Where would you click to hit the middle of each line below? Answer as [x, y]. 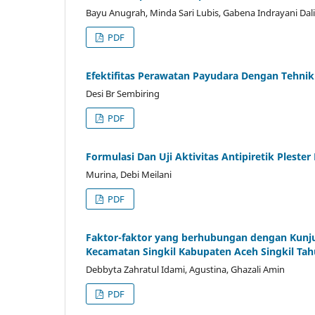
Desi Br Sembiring [123, 93]
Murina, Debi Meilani [129, 174]
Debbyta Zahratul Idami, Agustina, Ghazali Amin [185, 269]
